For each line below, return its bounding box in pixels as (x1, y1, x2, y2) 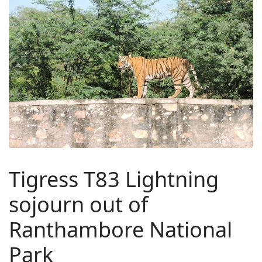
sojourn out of (9, 189, 148, 219)
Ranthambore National (9, 215, 232, 244)
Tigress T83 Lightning (9, 164, 219, 194)
